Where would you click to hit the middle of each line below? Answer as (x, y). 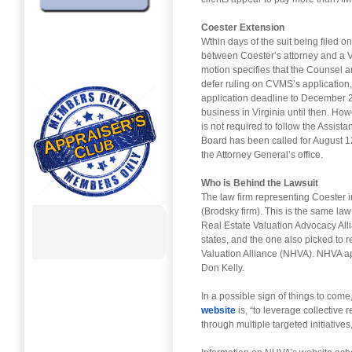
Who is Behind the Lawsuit (260, 183)
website (218, 310)
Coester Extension (243, 27)
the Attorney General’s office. (262, 154)
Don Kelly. (223, 268)
